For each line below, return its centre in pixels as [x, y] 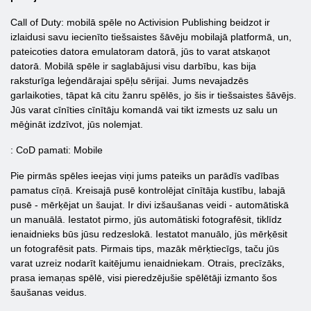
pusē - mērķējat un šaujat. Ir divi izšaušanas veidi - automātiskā [150, 205]
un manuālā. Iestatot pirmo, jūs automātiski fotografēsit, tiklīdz [146, 219]
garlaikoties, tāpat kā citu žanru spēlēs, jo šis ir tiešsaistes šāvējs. [153, 95]
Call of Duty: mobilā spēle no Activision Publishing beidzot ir [140, 22]
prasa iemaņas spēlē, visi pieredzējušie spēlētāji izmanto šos [144, 278]
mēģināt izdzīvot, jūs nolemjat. [77, 124]
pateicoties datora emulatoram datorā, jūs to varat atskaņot [140, 51]
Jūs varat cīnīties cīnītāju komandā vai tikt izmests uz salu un [144, 110]
